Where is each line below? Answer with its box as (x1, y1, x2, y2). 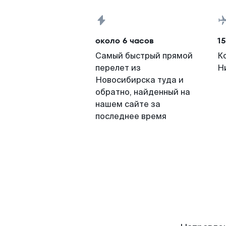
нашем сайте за (95, 99, 160, 109)
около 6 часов (95, 35, 154, 46)
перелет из (95, 63, 141, 73)
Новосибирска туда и (95, 75, 184, 85)
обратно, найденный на (95, 87, 190, 97)
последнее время (95, 111, 166, 122)
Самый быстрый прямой (95, 50, 193, 61)
